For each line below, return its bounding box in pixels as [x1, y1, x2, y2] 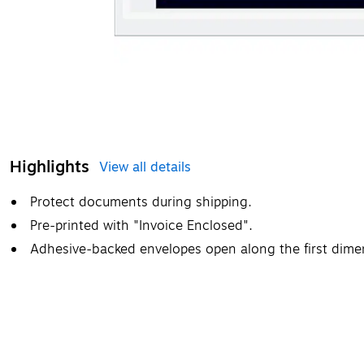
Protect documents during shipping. [30, 192, 252, 212]
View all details [99, 157, 191, 177]
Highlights [10, 154, 89, 180]
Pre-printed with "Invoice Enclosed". [30, 215, 253, 236]
